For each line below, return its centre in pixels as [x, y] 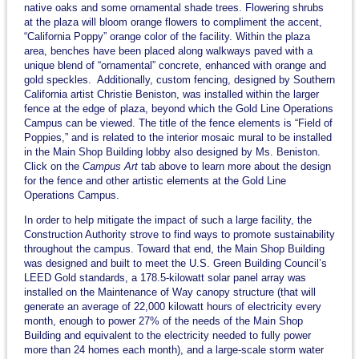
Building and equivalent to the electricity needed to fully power [167, 335]
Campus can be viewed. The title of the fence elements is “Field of [178, 123]
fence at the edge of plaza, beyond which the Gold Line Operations [178, 108]
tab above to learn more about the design [234, 166]
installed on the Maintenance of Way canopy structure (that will [169, 292]
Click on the [53, 166]
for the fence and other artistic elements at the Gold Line [155, 180]
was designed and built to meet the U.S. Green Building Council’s [175, 263]
